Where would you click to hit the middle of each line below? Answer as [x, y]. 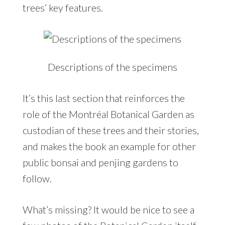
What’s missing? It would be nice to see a [108, 210]
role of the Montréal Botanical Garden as [108, 114]
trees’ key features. [63, 8]
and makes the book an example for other [109, 146]
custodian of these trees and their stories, [110, 130]
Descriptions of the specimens [113, 67]
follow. [37, 179]
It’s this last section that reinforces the [103, 98]
